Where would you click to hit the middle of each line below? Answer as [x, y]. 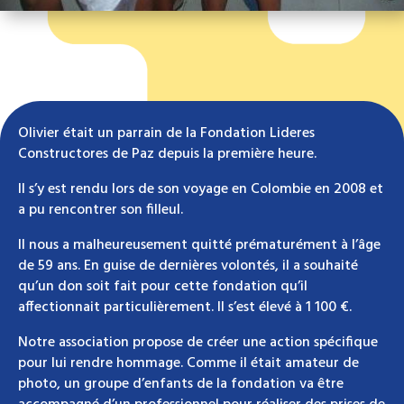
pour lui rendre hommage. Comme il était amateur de [188, 364]
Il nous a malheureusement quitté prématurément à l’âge [199, 246]
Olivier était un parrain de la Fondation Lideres [166, 134]
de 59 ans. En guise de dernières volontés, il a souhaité [188, 266]
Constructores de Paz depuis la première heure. [167, 155]
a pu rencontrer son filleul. [101, 211]
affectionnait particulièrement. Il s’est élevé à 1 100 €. [185, 308]
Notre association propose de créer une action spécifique [198, 343]
